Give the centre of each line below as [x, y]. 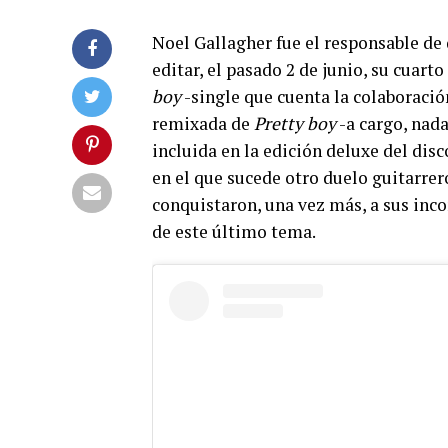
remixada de [203, 124]
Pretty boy [295, 124]
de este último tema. [234, 232]
